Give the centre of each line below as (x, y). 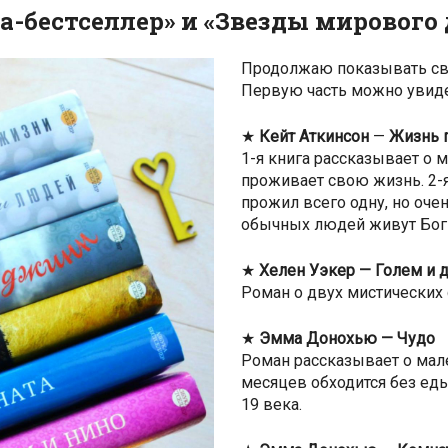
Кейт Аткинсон (316, 137)
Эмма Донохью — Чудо (345, 339)
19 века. (271, 405)
